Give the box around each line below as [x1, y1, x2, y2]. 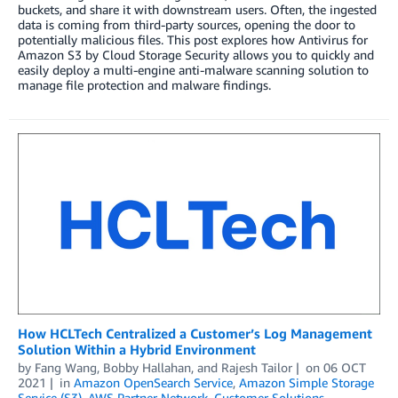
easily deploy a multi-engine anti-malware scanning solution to [18, 61, 369, 77]
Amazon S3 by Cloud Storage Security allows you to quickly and [18, 46, 374, 62]
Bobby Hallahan [103, 360, 191, 376]
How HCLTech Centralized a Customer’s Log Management [18, 325, 372, 342]
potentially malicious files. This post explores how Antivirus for [18, 31, 368, 47]
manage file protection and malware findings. [18, 76, 271, 92]
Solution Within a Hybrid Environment [18, 341, 256, 358]
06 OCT [322, 360, 366, 376]
